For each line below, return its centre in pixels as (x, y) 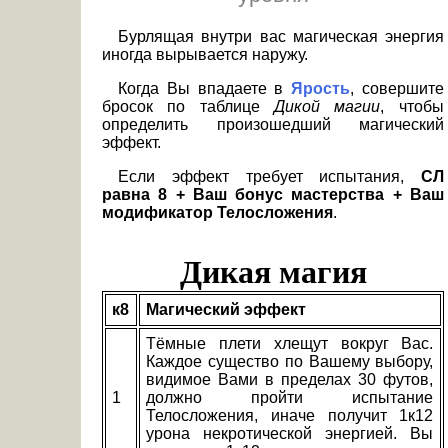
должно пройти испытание (290, 398)
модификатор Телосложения (217, 213)
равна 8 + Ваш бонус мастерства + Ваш (273, 195)
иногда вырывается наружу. (205, 55)
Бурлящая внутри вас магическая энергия (281, 37)
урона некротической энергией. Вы (290, 434)
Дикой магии (327, 107)
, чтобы (412, 107)
